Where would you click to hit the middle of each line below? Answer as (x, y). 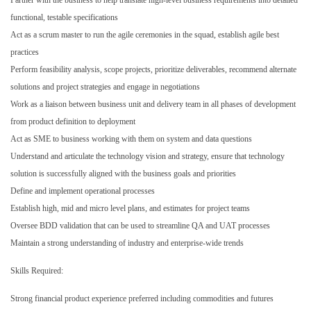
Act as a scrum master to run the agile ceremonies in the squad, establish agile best (145, 34)
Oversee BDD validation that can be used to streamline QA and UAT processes (140, 225)
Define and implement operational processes (83, 191)
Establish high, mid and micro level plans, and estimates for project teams (130, 208)
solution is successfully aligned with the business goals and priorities (123, 173)
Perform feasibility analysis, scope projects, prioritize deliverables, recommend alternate (153, 69)
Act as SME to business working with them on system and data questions (131, 138)
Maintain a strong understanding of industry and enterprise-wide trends (127, 243)
